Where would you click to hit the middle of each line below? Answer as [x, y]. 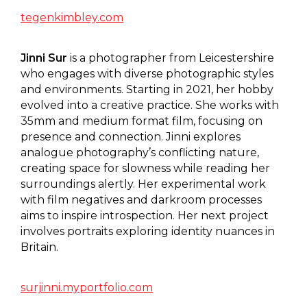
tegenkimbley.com [72, 17]
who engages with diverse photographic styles [147, 73]
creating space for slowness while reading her [145, 168]
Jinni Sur [45, 58]
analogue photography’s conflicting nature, [140, 152]
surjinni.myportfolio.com [87, 287]
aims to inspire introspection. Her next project [145, 215]
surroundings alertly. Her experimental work [143, 184]
